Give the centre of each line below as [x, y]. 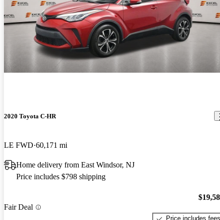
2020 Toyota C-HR [30, 116]
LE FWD [19, 145]
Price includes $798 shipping [61, 176]
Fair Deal [18, 207]
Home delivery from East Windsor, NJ [75, 165]
